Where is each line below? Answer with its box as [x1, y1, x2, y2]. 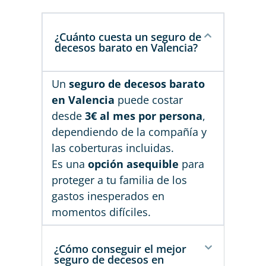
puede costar [115, 93, 183, 107]
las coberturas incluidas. [52, 141, 177, 156]
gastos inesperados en [52, 189, 164, 204]
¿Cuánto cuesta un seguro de [55, 30, 201, 45]
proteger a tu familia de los [52, 173, 187, 188]
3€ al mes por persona [85, 109, 202, 123]
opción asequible [88, 157, 179, 172]
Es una [52, 157, 88, 172]
